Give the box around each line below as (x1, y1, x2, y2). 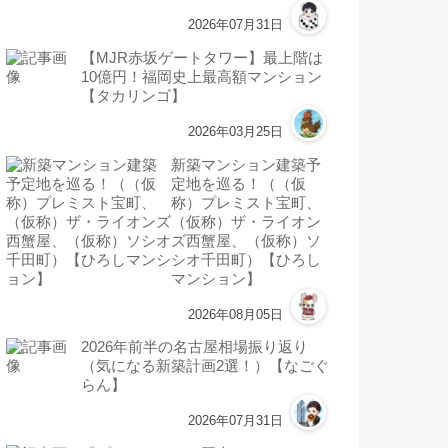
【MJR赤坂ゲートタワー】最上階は (81, 50, 323, 67)
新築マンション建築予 (171, 157, 322, 174)
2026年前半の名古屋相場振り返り (81, 339, 308, 356)
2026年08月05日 (188, 307, 283, 323)
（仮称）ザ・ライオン (171, 214, 322, 231)
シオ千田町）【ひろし (171, 252, 322, 269)
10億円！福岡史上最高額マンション (81, 69, 322, 86)
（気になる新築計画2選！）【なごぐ (81, 358, 329, 375)
